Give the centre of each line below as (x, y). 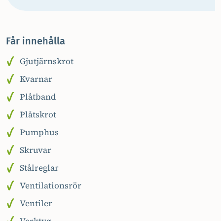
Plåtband (38, 97)
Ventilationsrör (51, 185)
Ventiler (36, 203)
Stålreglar (39, 168)
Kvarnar (36, 79)
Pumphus (39, 132)
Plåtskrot (38, 114)
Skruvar (36, 150)
